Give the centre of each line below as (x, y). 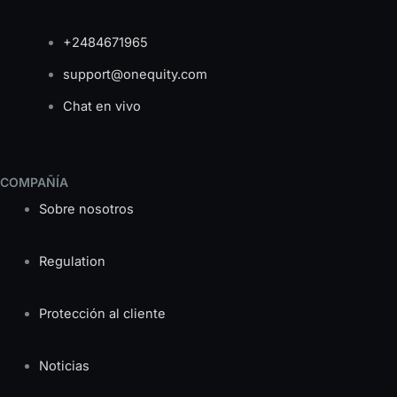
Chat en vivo (101, 107)
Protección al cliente (102, 314)
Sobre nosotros (86, 210)
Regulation (72, 262)
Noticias (64, 366)
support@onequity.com (135, 75)
